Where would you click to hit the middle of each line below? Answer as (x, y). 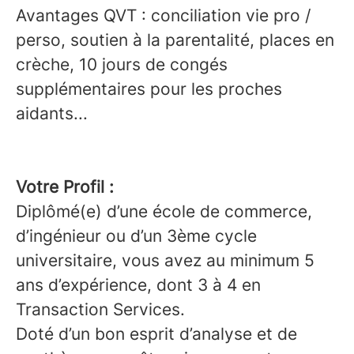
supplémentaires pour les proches (149, 89)
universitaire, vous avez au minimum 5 (165, 261)
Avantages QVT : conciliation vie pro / (163, 16)
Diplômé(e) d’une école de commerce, (164, 212)
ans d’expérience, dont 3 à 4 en (138, 285)
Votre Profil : (65, 187)
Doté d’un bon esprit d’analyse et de (156, 334)
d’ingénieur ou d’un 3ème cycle (136, 236)
